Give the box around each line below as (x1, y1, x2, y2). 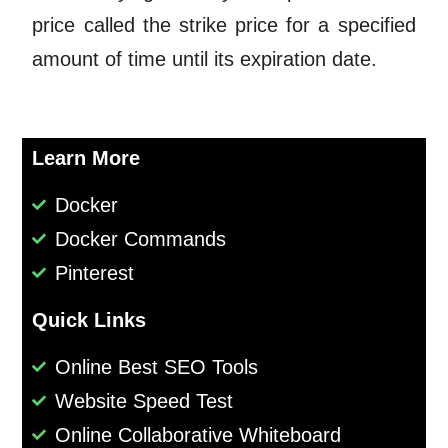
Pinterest (54, 262, 134, 285)
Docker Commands (54, 228, 226, 251)
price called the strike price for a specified (32, 14, 416, 37)
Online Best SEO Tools (54, 356, 258, 379)
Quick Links (32, 309, 147, 332)
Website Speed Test (54, 390, 233, 413)
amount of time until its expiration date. (32, 48, 378, 71)
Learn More (32, 147, 141, 170)
